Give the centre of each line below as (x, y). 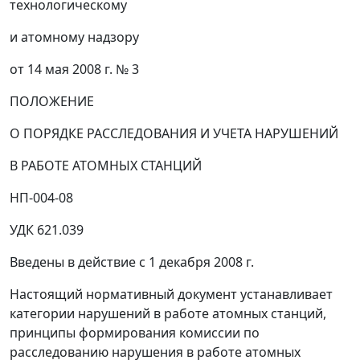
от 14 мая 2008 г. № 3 (74, 69)
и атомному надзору (74, 37)
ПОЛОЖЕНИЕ (52, 101)
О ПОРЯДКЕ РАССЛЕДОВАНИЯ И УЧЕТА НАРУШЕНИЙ (174, 133)
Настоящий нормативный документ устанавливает (171, 294)
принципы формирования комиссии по (135, 333)
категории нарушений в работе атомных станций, (168, 313)
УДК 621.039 (47, 230)
